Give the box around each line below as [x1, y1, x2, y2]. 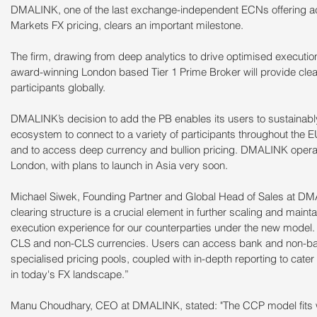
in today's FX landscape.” [11, 267, 129, 282]
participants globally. [11, 81, 105, 95]
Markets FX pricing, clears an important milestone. [11, 18, 243, 33]
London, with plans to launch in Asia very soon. [11, 158, 228, 173]
